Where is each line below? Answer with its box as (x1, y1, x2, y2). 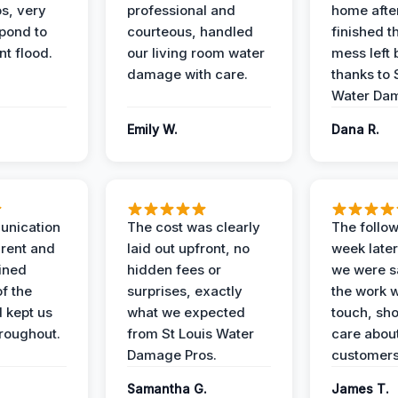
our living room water (127, 44, 265, 61)
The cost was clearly (127, 219, 260, 235)
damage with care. (127, 66, 248, 83)
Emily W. (127, 122, 178, 137)
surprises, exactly (127, 283, 243, 299)
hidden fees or (127, 261, 221, 278)
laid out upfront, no (127, 240, 250, 257)
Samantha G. (127, 381, 207, 396)
